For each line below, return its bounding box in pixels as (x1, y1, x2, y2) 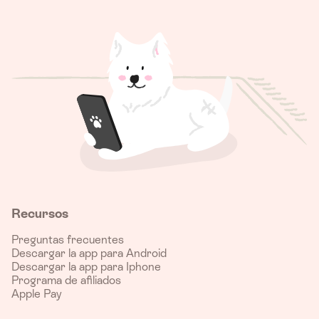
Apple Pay (11, 287, 61, 301)
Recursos (11, 206, 68, 221)
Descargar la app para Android (11, 246, 167, 261)
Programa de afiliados (11, 273, 121, 288)
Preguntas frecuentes (11, 233, 124, 247)
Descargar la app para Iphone (11, 260, 161, 274)
